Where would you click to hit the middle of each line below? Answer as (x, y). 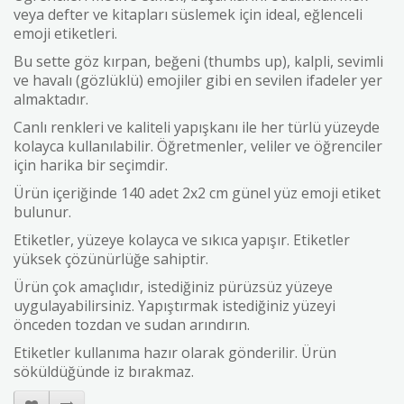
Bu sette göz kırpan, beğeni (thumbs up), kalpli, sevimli (198, 61)
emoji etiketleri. (65, 33)
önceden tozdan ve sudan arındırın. (132, 325)
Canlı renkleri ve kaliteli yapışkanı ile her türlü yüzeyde (197, 127)
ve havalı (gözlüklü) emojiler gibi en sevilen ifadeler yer (198, 80)
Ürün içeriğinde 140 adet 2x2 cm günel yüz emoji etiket (197, 193)
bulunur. (42, 212)
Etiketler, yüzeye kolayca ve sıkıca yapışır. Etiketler (182, 240)
